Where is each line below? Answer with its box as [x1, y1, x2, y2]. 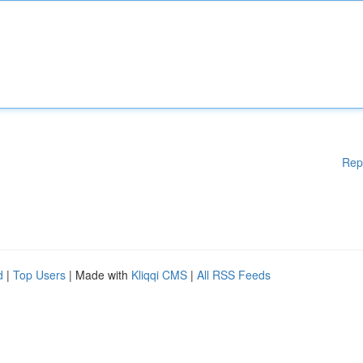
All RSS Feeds [197, 267, 271, 283]
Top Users [13, 267, 66, 283]
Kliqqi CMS [131, 267, 187, 283]
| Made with [66, 267, 131, 283]
